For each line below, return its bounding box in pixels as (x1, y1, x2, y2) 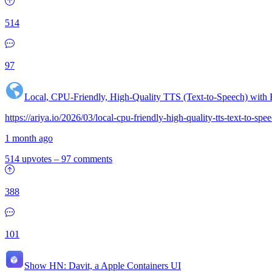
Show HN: (24, 260, 66, 271)
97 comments (61, 154, 112, 164)
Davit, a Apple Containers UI (66, 260, 181, 271)
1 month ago (5, 133, 53, 143)
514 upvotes (5, 154, 52, 164)
